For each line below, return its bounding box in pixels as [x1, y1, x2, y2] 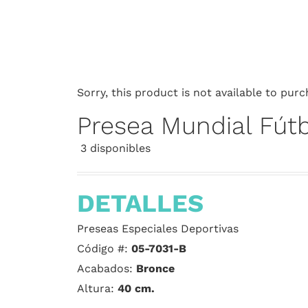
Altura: [77, 282, 118, 295]
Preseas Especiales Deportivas [77, 222, 239, 235]
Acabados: [77, 262, 136, 275]
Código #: [77, 242, 131, 255]
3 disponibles [80, 142, 151, 155]
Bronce [136, 262, 175, 275]
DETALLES [77, 189, 203, 218]
